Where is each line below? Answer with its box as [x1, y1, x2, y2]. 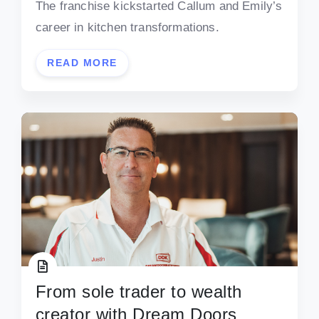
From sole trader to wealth [36, 281, 242, 301]
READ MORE [47, 57, 117, 69]
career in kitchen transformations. [36, 21, 219, 35]
